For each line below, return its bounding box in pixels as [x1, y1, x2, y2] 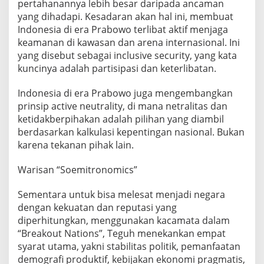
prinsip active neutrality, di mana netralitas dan [18, 99, 227, 113]
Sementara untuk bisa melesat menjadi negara [18, 187, 225, 201]
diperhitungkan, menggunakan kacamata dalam [18, 213, 230, 227]
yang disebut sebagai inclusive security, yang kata [18, 48, 237, 62]
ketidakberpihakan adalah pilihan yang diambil [18, 112, 224, 126]
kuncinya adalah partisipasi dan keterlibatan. [18, 61, 216, 75]
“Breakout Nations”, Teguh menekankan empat [18, 226, 226, 240]
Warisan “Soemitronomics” [18, 163, 137, 176]
